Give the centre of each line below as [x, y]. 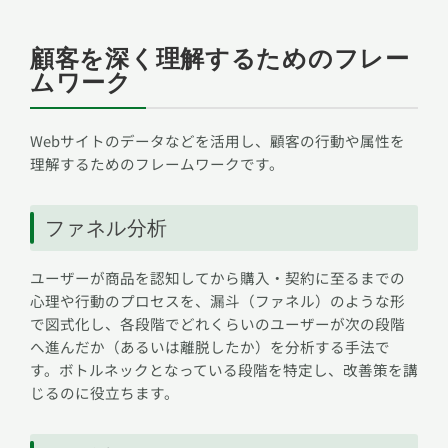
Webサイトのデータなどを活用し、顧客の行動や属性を [217, 141]
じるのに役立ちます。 [104, 393]
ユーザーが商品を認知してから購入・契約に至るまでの [217, 278]
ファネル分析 [106, 228]
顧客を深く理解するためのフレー [220, 59]
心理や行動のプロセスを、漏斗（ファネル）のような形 [217, 301]
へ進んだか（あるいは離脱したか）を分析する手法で [210, 347]
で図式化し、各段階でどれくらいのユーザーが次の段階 [217, 324]
